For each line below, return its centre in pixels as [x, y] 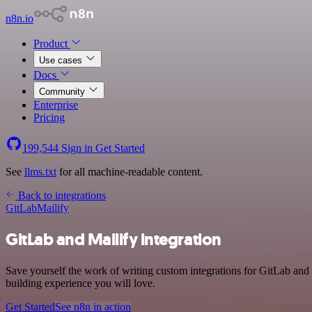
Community [63, 92]
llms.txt [40, 172]
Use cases [62, 60]
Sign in [77, 148]
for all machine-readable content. [130, 172]
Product [52, 44]
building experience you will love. [80, 283]
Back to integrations [61, 195]
